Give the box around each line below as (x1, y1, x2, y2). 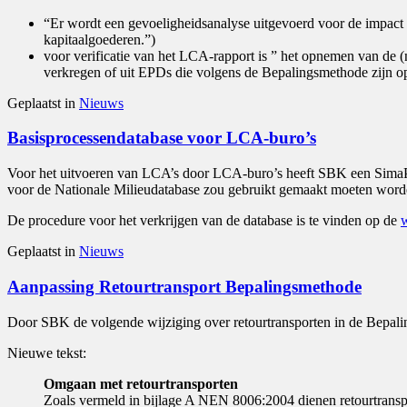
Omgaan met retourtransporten (44, 375, 238, 392)
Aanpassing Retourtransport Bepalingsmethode (7, 276, 362, 296)
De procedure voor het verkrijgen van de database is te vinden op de (7, 213, 401, 229)
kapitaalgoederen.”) (44, 31, 155, 47)
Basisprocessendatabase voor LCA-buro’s (7, 128, 316, 148)
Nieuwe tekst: (7, 344, 86, 361)
